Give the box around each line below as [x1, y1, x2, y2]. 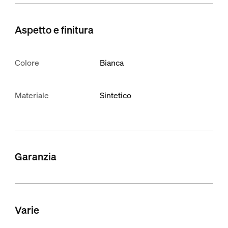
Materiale [14, 89, 49, 101]
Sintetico [100, 89, 132, 101]
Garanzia [14, 149, 56, 163]
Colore [14, 56, 39, 68]
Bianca [100, 56, 124, 68]
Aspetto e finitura [14, 22, 94, 37]
